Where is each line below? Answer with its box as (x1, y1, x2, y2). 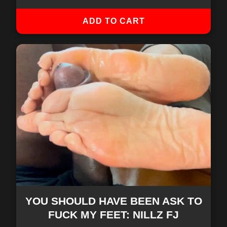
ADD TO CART (82, 17, 145, 25)
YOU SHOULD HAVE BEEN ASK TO (25, 195, 202, 207)
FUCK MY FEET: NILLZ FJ (48, 209, 179, 220)
